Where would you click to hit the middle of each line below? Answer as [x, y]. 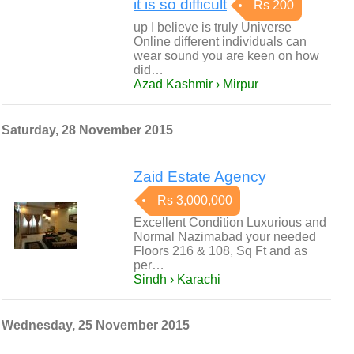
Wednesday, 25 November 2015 [96, 325]
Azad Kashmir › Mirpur [196, 84]
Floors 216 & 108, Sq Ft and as [220, 251]
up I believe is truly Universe [213, 27]
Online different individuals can [220, 41]
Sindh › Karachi [177, 279]
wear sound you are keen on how [226, 56]
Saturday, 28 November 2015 [87, 130]
